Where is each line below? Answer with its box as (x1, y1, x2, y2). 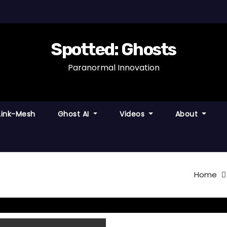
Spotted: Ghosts (51, 39, 176, 60)
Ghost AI (57, 109, 92, 119)
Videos (120, 109, 147, 119)
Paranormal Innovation (67, 62, 160, 73)
